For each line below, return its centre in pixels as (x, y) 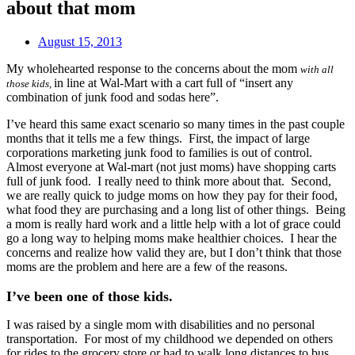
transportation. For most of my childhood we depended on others (170, 338)
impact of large (273, 138)
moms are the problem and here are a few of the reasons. (147, 266)
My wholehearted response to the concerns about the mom (153, 68)
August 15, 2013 (80, 41)
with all (317, 69)
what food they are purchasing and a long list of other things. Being (176, 209)
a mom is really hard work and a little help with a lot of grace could (174, 223)
